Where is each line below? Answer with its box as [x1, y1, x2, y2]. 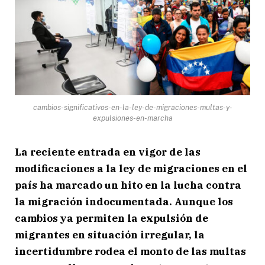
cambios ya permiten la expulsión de [15, 211, 208, 225]
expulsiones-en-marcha [92, 113, 173, 122]
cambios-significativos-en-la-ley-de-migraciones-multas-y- [33, 102, 232, 112]
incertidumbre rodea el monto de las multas [15, 244, 246, 258]
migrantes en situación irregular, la [15, 228, 205, 241]
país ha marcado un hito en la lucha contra [15, 178, 241, 192]
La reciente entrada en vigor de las [15, 145, 201, 159]
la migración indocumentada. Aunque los [15, 195, 233, 208]
